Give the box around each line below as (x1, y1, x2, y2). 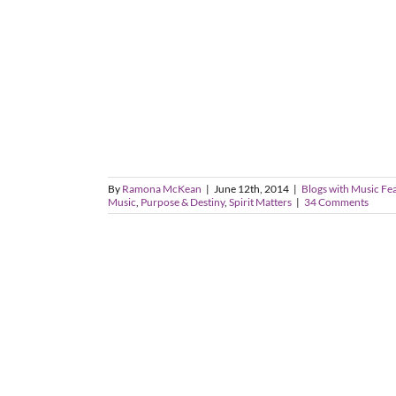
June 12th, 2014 (214, 182, 289, 195)
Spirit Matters (229, 195, 292, 209)
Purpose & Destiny (141, 195, 225, 209)
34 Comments (304, 195, 369, 209)
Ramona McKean (122, 182, 202, 195)
